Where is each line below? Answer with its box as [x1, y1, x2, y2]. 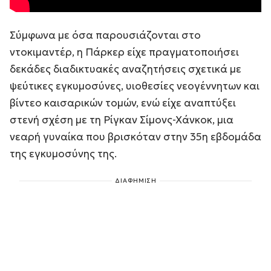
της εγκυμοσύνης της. [10, 146, 117, 160]
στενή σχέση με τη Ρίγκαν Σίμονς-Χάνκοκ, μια [10, 113, 233, 126]
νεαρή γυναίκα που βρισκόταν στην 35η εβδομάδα [10, 129, 261, 143]
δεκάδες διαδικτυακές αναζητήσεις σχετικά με [10, 62, 241, 76]
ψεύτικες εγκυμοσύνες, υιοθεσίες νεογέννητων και [10, 79, 260, 93]
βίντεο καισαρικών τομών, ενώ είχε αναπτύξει [10, 96, 236, 109]
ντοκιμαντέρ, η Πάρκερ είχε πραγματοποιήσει [10, 45, 239, 59]
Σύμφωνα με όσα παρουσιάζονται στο [10, 28, 201, 42]
